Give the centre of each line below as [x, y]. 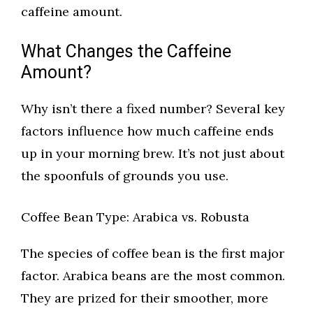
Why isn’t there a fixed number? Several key [153, 109]
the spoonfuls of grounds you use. [125, 176]
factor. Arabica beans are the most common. [153, 276]
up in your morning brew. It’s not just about [153, 154]
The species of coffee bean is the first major [153, 254]
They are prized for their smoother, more [145, 298]
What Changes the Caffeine [126, 52]
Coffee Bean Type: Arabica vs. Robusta [135, 217]
